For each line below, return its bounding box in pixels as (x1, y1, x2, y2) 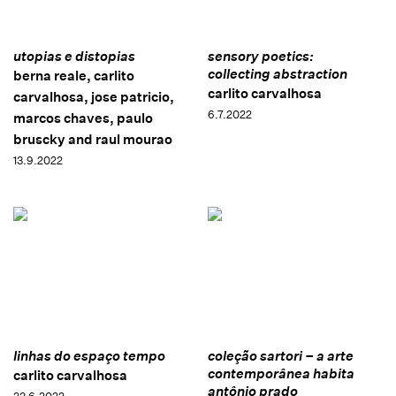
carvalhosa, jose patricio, (13, 88, 174, 106)
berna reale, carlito (13, 67, 134, 85)
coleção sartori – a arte (207, 347, 354, 365)
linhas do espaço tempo (13, 347, 165, 365)
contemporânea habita (207, 365, 354, 383)
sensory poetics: (207, 48, 314, 65)
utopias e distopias (13, 48, 135, 65)
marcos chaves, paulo (13, 110, 153, 127)
